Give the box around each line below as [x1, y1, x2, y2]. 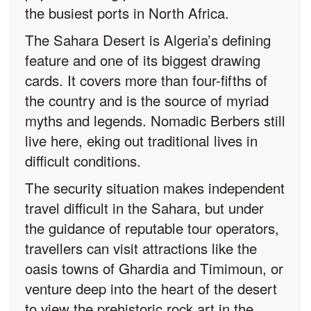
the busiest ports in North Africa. [25, 2, 229, 23]
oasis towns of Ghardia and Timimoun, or [25, 258, 283, 278]
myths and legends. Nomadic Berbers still [25, 110, 285, 131]
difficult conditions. [25, 150, 141, 171]
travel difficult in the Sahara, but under [25, 197, 264, 218]
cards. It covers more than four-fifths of [25, 69, 267, 90]
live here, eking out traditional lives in [25, 130, 258, 151]
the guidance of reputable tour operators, [25, 217, 279, 238]
